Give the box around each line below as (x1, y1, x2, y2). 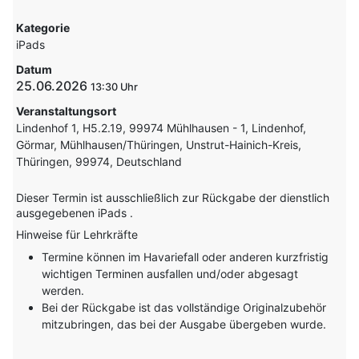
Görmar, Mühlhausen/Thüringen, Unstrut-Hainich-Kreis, (16, 138, 302, 152)
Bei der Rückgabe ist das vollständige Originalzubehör (42, 301, 327, 315)
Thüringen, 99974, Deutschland (16, 155, 183, 169)
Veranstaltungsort (16, 104, 117, 119)
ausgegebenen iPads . (16, 206, 134, 220)
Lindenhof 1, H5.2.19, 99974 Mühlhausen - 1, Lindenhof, (16, 121, 307, 135)
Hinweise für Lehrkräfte (16, 228, 139, 242)
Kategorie (16, 21, 71, 35)
